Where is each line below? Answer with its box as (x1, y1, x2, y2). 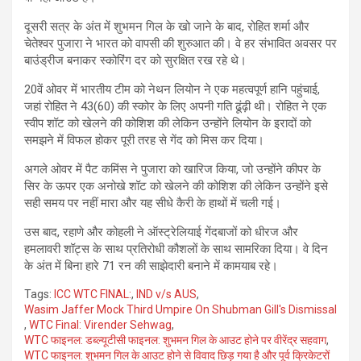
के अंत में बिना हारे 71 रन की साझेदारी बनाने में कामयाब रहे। (24, 258, 278, 273)
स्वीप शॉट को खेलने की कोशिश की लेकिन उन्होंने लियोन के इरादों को (24, 115, 311, 131)
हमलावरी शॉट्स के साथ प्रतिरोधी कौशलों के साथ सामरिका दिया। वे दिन (24, 241, 328, 256)
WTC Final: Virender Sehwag (29, 317, 172, 331)
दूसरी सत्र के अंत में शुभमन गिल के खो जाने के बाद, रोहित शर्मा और (24, 19, 309, 34)
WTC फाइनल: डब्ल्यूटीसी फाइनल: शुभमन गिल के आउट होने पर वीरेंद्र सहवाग (24, 333, 326, 346)
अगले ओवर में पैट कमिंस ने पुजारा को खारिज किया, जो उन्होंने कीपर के (24, 161, 321, 176)
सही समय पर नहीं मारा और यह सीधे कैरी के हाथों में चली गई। (24, 195, 281, 210)
